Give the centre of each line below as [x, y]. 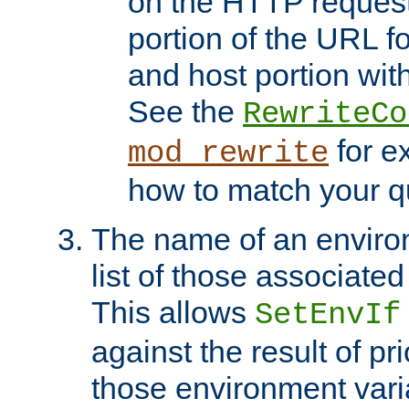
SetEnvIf [328, 315]
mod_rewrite [228, 153]
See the [185, 111]
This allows [173, 312]
